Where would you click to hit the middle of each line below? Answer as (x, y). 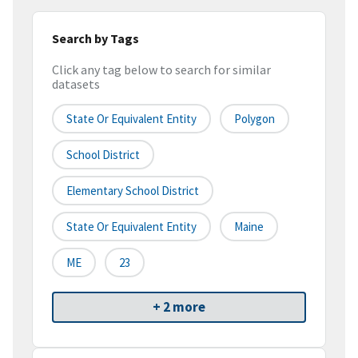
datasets (76, 84)
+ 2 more (179, 307)
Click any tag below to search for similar (161, 70)
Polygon (255, 119)
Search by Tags (95, 38)
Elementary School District (133, 191)
